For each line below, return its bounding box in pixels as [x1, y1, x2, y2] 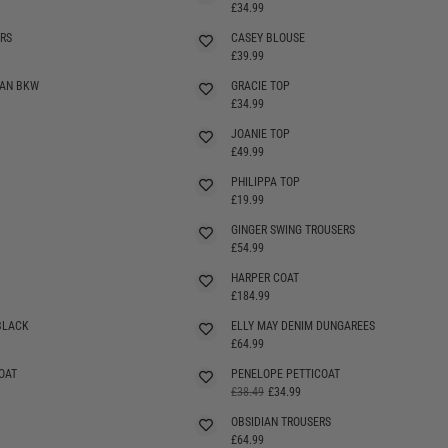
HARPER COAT [231, 270, 299, 285]
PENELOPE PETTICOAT [231, 366, 340, 381]
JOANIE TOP [231, 126, 290, 141]
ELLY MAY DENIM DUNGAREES [231, 318, 375, 333]
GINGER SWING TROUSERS [231, 222, 355, 237]
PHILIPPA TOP [231, 174, 300, 189]
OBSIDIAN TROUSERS [231, 414, 331, 429]
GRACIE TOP [231, 78, 290, 93]
